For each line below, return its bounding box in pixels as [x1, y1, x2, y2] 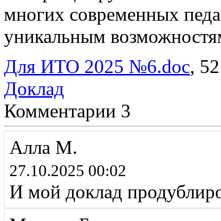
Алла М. [9, 137, 77, 158]
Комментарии [4, 100, 116, 122]
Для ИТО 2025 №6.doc [4, 56, 190, 77]
